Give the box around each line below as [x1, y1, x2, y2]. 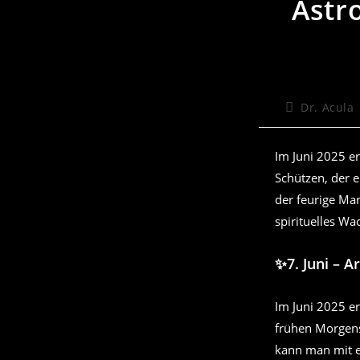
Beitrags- [284, 98, 337, 114]
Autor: [284, 113, 321, 129]
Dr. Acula [301, 99, 354, 115]
